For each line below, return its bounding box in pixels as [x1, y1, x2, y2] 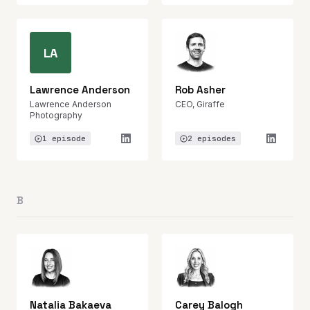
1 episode [42, 134, 86, 143]
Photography [30, 110, 82, 120]
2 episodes [188, 134, 236, 143]
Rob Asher [175, 83, 226, 96]
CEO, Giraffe [175, 99, 225, 109]
